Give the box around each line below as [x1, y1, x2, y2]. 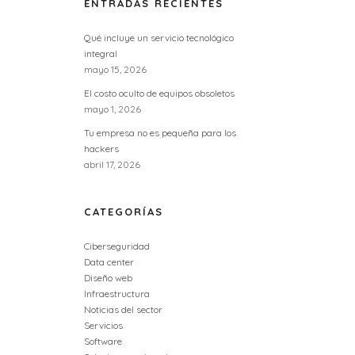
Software [84, 335, 122, 347]
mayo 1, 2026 [84, 103, 141, 115]
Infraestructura [84, 288, 150, 300]
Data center [84, 256, 134, 268]
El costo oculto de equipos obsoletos [84, 87, 235, 99]
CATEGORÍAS [84, 205, 163, 218]
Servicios [84, 319, 123, 331]
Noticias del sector [84, 303, 162, 315]
